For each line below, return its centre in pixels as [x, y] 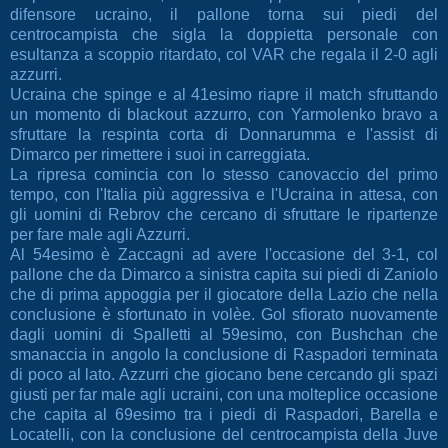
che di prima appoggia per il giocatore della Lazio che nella [224, 295]
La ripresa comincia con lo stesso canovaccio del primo [224, 175]
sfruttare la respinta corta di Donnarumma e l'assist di [224, 135]
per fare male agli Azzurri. [102, 235]
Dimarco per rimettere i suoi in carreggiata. [162, 155]
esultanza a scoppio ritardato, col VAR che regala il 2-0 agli [224, 55]
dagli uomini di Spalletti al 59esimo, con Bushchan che [224, 335]
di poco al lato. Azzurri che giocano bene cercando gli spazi [224, 375]
